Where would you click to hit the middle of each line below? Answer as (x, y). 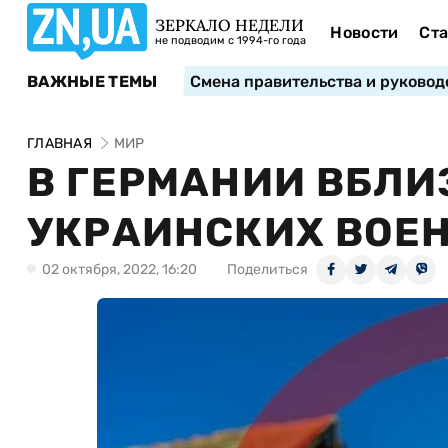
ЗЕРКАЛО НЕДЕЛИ (229, 25)
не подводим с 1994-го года (230, 40)
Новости (364, 32)
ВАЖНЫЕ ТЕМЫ (92, 81)
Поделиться (267, 269)
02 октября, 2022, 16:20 (119, 269)
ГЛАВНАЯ (59, 143)
